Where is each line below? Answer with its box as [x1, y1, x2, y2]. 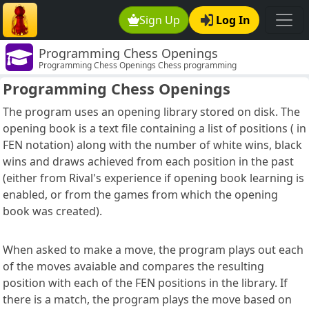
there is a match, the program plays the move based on [3, 292, 292, 308]
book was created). [3, 203, 102, 219]
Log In [216, 12, 250, 28]
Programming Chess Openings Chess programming [39, 59, 237, 72]
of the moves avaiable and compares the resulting [3, 259, 264, 275]
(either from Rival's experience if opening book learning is [3, 170, 304, 186]
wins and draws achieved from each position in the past [3, 154, 294, 170]
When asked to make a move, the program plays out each [3, 242, 303, 258]
